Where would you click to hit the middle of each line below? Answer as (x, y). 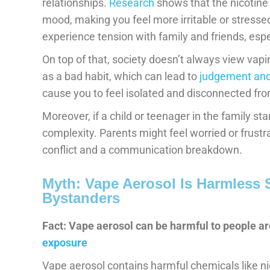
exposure (65, 242)
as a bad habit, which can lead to (121, 76)
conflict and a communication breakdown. (142, 149)
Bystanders (81, 198)
